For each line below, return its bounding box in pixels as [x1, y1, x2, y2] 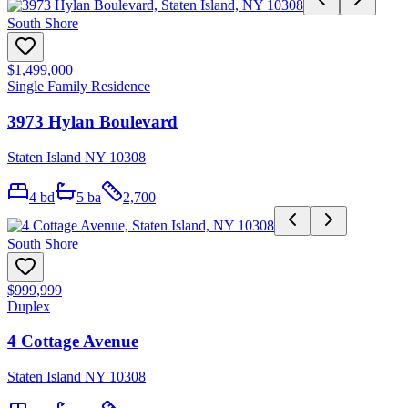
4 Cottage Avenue [7, 331, 138, 352]
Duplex [7, 298, 50, 314]
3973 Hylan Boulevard [7, 111, 178, 131]
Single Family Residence [7, 78, 150, 95]
